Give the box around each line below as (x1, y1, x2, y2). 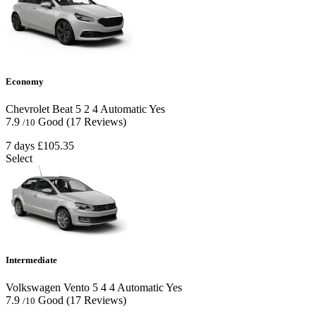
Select (6, 152, 32, 164)
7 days (6, 139, 35, 152)
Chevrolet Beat (6, 102, 73, 115)
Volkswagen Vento (6, 281, 90, 294)
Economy (6, 75, 44, 87)
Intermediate (6, 254, 57, 265)
